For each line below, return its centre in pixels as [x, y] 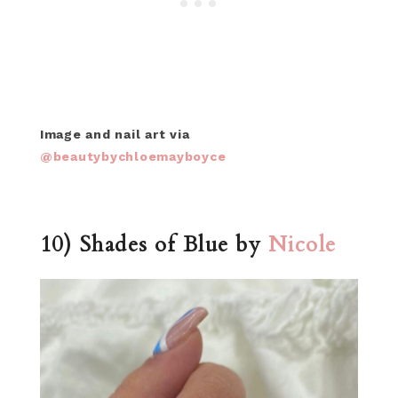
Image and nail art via [115, 135]
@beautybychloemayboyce [133, 157]
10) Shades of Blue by [154, 245]
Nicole [306, 245]
